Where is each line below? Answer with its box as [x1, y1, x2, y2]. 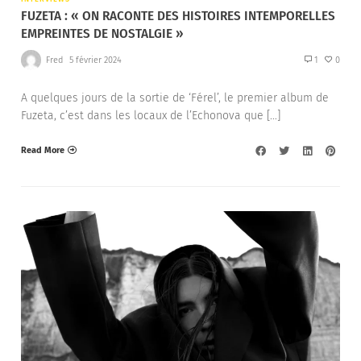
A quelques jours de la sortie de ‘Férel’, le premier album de [21, 91, 329, 106]
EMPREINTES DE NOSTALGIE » [21, 25, 184, 43]
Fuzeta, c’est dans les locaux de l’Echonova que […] [21, 109, 280, 123]
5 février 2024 [68, 54, 122, 65]
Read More [21, 144, 64, 156]
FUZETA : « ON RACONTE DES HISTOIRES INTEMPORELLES [21, 7, 335, 25]
